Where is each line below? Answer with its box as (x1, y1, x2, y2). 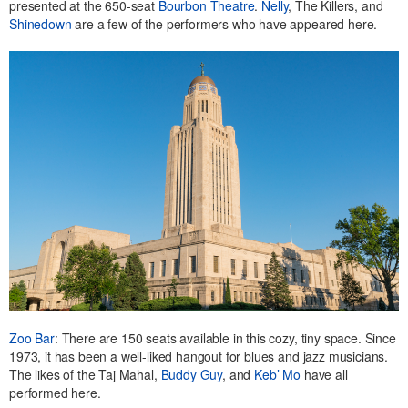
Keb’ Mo (254, 365, 301, 384)
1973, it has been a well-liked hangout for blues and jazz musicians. (9, 347, 389, 366)
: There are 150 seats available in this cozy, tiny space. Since (54, 329, 396, 348)
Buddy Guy (160, 365, 223, 384)
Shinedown (9, 14, 72, 33)
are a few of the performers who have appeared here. (71, 14, 378, 33)
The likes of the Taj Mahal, (9, 365, 161, 384)
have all (301, 365, 348, 384)
